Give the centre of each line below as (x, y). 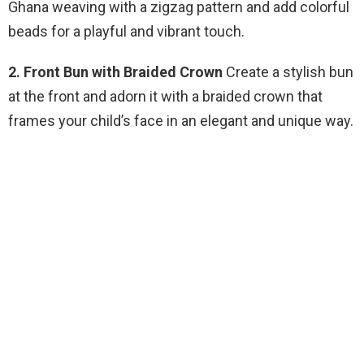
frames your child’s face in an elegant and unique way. (181, 121)
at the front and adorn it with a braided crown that (165, 97)
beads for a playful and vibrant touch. (126, 32)
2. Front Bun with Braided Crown (115, 72)
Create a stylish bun (288, 72)
